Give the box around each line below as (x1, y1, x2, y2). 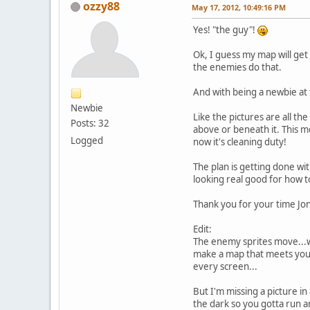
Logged (71, 134, 103, 147)
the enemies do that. (193, 60, 282, 73)
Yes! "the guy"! (193, 23, 257, 36)
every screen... (193, 259, 257, 273)
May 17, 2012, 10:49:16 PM (192, 1, 286, 12)
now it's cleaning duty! (193, 135, 286, 148)
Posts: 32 (71, 116, 109, 129)
